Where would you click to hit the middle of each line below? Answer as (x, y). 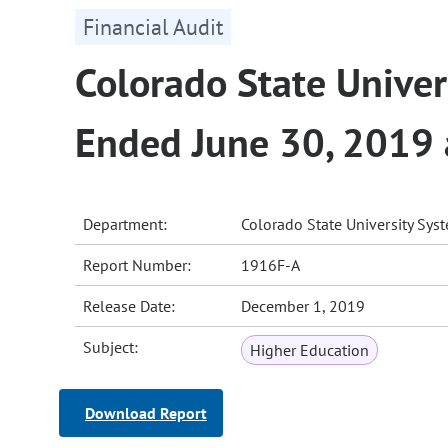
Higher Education (310, 350)
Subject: (111, 347)
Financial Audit (153, 27)
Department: (125, 224)
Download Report (146, 413)
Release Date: (129, 306)
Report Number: (137, 265)
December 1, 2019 (303, 306)
